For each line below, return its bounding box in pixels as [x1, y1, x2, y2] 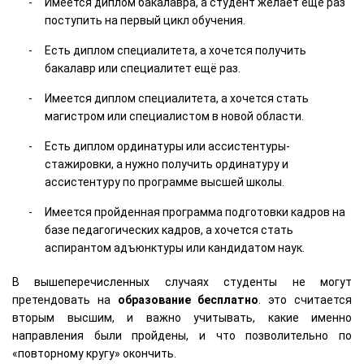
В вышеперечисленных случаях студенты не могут [12, 275, 352, 288]
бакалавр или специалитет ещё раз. [45, 61, 240, 75]
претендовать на [12, 292, 118, 306]
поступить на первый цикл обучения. [45, 13, 245, 27]
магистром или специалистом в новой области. [45, 109, 304, 123]
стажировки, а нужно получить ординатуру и [45, 157, 288, 171]
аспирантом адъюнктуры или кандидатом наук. [45, 240, 305, 254]
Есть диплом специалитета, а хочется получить [45, 43, 306, 57]
